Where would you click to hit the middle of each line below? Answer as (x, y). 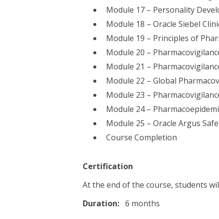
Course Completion (142, 137)
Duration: (104, 203)
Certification (108, 166)
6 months (143, 203)
